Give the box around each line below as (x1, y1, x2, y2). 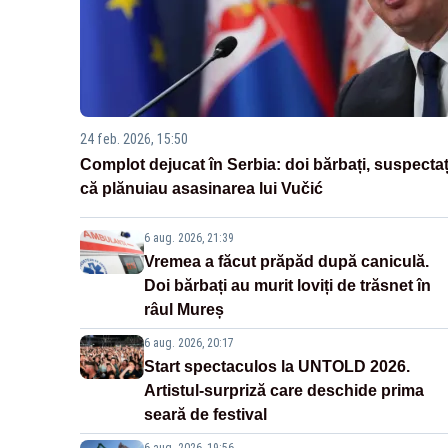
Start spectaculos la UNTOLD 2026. (144, 358, 410, 376)
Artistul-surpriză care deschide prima (144, 382, 424, 400)
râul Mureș (144, 301, 224, 319)
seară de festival (144, 406, 267, 424)
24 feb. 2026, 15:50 (80, 131, 188, 148)
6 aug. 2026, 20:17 (144, 336, 234, 351)
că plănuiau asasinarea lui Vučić (80, 180, 323, 198)
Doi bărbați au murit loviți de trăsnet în (144, 277, 431, 295)
